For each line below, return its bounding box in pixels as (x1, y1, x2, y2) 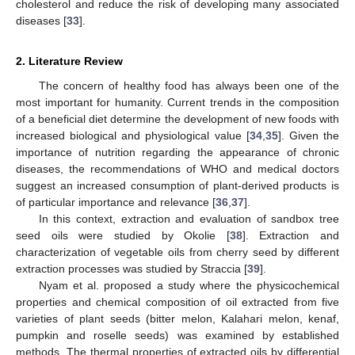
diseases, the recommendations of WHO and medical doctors (16, 162, 339, 176)
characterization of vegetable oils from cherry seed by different (16, 246, 339, 259)
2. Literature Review (16, 55, 123, 68)
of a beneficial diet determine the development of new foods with (16, 113, 339, 126)
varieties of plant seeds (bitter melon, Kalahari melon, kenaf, (16, 312, 339, 326)
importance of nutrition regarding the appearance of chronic (16, 146, 339, 159)
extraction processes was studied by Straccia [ (16, 262, 247, 276)
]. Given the (277, 129, 340, 143)
